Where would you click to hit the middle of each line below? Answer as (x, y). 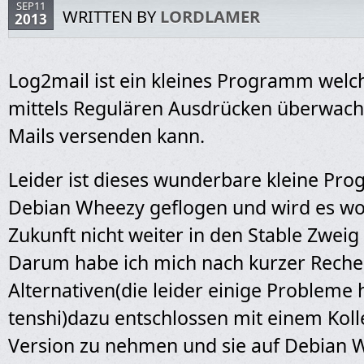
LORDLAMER (210, 17)
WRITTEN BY (111, 17)
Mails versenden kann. (106, 136)
